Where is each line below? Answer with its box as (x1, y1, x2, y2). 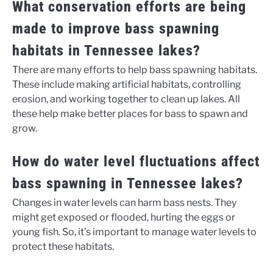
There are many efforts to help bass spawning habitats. (12, 64, 257, 76)
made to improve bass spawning (12, 20, 219, 38)
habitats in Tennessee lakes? (12, 42, 200, 60)
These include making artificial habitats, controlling (12, 79, 241, 91)
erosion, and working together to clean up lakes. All (12, 93, 240, 105)
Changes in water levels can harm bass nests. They (12, 197, 236, 209)
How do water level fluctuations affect (12, 153, 260, 171)
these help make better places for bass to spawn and (12, 108, 248, 120)
